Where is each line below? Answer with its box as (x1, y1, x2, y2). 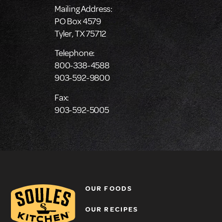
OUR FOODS (85, 184, 132, 193)
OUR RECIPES (85, 205, 139, 214)
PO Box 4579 (55, 15, 102, 27)
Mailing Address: (55, 3, 113, 14)
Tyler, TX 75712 (55, 28, 107, 39)
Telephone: (55, 48, 95, 59)
